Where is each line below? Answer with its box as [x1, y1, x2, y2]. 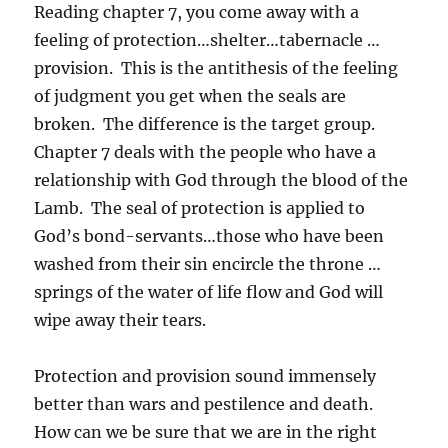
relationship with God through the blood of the [34, 170, 409, 191]
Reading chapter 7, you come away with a [34, 2, 360, 23]
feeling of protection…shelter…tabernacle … [34, 30, 381, 51]
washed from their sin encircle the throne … [34, 254, 382, 275]
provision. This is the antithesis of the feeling [34, 58, 399, 79]
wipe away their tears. [34, 310, 207, 331]
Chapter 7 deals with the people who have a [34, 142, 377, 163]
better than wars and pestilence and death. [34, 394, 378, 415]
